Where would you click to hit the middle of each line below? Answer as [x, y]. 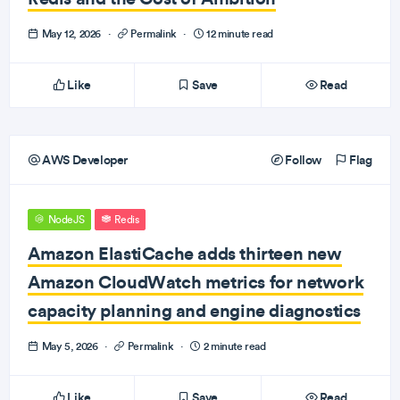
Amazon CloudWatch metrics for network [196, 282]
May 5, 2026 [70, 346]
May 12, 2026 [71, 33]
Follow [302, 160]
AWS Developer [84, 160]
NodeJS [65, 220]
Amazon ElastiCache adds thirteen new [185, 253]
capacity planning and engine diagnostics [195, 310]
